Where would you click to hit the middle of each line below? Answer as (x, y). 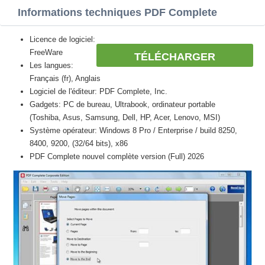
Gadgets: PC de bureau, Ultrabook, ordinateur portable (122, 104)
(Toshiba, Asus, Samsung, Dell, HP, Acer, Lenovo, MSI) (125, 117)
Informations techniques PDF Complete (117, 12)
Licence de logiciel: (62, 39)
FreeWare (46, 52)
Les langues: (51, 65)
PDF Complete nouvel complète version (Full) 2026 (117, 156)
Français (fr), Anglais (65, 78)
